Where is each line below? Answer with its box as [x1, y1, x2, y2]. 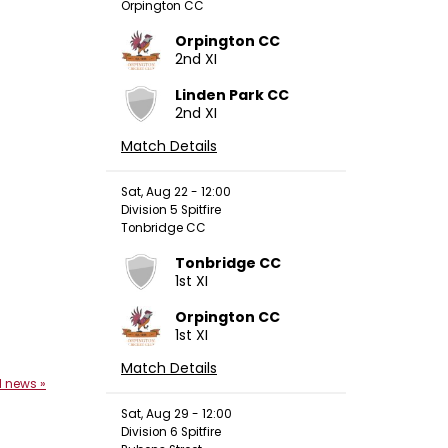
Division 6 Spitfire [121, 423, 221, 440]
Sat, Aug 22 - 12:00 [121, 183, 231, 200]
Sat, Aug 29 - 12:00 [121, 405, 232, 422]
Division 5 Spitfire [121, 201, 221, 218]
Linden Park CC [175, 84, 289, 105]
